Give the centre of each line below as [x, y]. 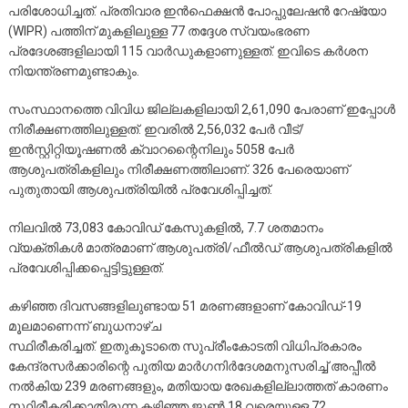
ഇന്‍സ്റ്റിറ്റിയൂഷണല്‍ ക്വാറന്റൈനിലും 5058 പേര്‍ [151, 149]
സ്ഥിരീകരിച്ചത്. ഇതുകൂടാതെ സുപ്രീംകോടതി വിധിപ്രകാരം [184, 346]
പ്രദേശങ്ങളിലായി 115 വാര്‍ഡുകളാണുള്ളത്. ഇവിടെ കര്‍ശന [188, 51]
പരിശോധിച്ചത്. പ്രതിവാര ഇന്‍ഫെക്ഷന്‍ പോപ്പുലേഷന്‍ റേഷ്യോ [197, 10]
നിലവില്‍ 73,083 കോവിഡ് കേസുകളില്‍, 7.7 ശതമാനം [165, 227]
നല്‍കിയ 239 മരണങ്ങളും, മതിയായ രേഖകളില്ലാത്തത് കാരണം [198, 386]
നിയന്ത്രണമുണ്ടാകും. [73, 71]
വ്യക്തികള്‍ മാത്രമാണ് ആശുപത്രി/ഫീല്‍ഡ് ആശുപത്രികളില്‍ [200, 247]
